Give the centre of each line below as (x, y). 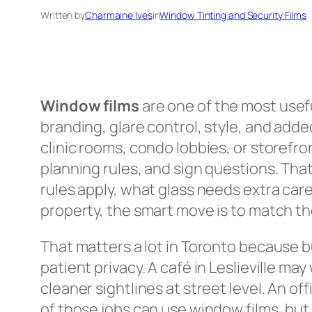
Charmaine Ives (119, 15)
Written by (63, 15)
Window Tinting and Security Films (233, 15)
